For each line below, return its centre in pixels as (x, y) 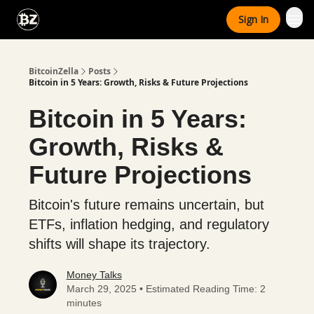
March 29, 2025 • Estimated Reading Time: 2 (166, 289)
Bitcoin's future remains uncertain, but (146, 205)
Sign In (253, 19)
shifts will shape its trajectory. (120, 244)
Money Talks (94, 275)
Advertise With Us (159, 21)
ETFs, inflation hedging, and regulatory (149, 224)
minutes (84, 303)
